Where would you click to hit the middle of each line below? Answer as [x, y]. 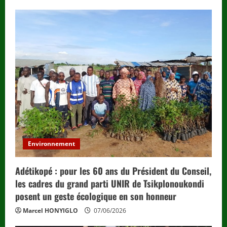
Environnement [51, 144]
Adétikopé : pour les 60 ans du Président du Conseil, [113, 171]
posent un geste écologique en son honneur [96, 196]
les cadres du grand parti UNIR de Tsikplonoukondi [110, 184]
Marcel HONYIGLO [50, 211]
